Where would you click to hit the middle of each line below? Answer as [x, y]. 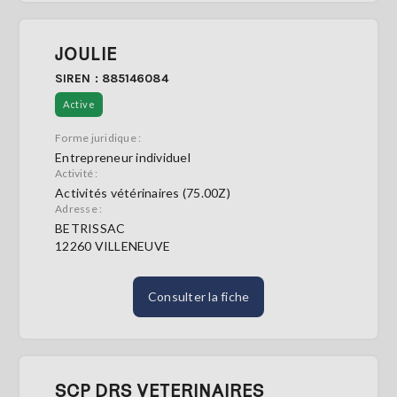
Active [79, 104]
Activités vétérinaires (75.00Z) [143, 193]
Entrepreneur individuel [123, 157]
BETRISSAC [90, 228]
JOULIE [86, 53]
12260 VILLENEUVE [113, 246]
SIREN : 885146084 [112, 78]
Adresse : [79, 209]
